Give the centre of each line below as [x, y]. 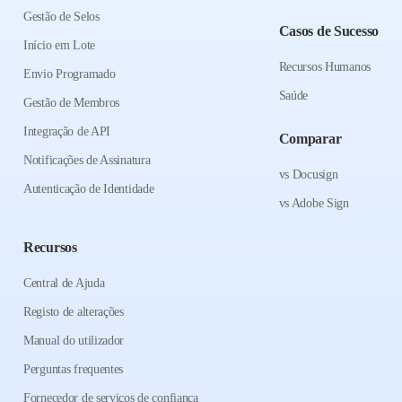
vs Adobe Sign [314, 204]
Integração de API [67, 132]
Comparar [310, 139]
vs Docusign [308, 175]
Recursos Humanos [324, 67]
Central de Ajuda [64, 284]
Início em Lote [59, 46]
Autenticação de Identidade [89, 189]
